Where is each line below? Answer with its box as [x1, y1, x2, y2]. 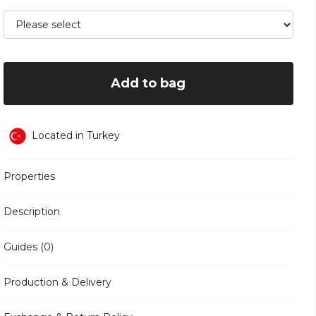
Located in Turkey [31, 129, 120, 142]
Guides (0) [3, 240, 54, 253]
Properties [3, 169, 55, 183]
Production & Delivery [3, 275, 111, 288]
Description [3, 205, 60, 218]
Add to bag [111, 75, 186, 91]
